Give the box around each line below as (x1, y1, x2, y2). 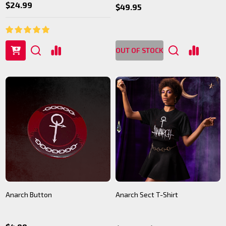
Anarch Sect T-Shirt (116, 190, 178, 199)
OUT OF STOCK (116, 46, 163, 54)
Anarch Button (6, 190, 52, 199)
